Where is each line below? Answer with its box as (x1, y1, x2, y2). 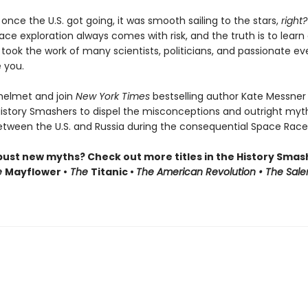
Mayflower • (4, 165, 67, 179)
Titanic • (90, 165, 136, 179)
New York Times (75, 89, 153, 103)
